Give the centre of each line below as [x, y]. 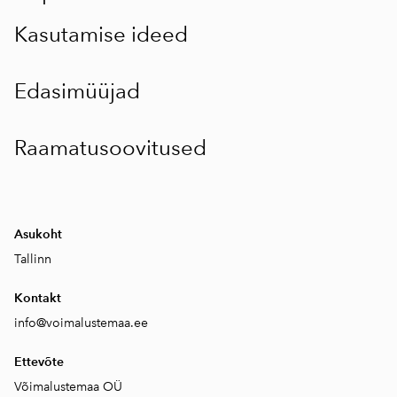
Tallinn [33, 259]
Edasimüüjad [77, 91]
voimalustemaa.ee [97, 323]
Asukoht [38, 234]
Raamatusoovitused [110, 148]
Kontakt [38, 298]
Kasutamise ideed [101, 34]
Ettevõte [39, 362]
